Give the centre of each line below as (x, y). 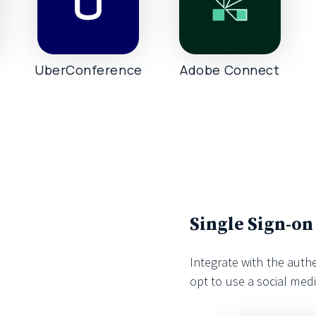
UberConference (89, 69)
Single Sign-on (251, 224)
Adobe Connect (230, 69)
